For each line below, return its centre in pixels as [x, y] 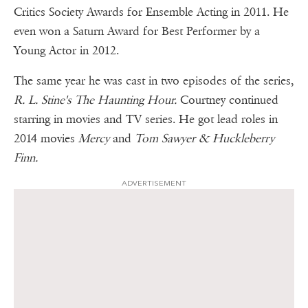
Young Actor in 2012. [69, 51]
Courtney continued [228, 100]
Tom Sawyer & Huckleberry [203, 139]
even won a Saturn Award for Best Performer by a [137, 32]
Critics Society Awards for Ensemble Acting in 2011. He [151, 12]
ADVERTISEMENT [154, 184]
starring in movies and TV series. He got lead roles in [146, 120]
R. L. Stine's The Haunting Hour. [95, 100]
